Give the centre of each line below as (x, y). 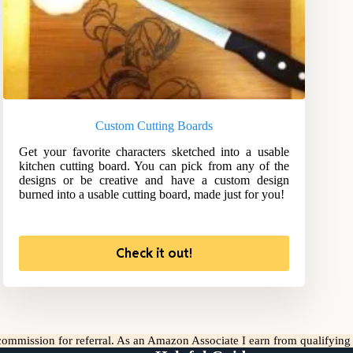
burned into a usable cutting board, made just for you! (152, 195)
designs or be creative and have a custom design (154, 180)
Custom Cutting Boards (154, 126)
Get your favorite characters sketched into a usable (154, 152)
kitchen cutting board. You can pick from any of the (154, 166)
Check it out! (154, 254)
